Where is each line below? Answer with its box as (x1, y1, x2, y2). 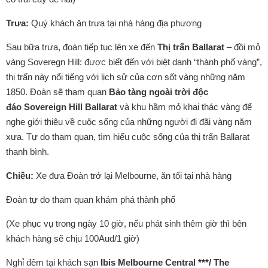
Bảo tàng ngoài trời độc (109, 87, 208, 97)
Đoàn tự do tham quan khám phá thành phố (6, 194, 175, 205)
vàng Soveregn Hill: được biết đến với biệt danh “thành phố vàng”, (6, 57, 262, 67)
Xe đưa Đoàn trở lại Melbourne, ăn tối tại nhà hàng (33, 170, 232, 181)
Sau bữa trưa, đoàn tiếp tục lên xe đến (6, 42, 157, 52)
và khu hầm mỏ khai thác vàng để (120, 102, 252, 112)
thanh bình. (6, 147, 49, 157)
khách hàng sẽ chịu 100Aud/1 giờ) (6, 233, 139, 243)
